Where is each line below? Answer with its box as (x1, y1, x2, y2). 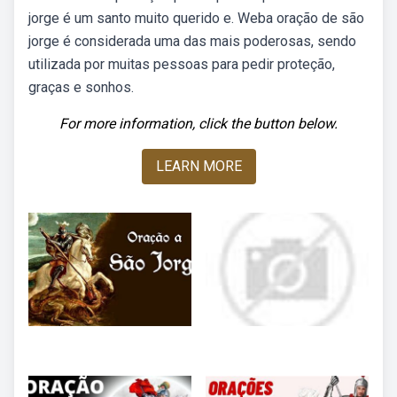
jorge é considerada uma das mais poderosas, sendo (28, 33, 356, 50)
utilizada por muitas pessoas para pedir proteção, (28, 56, 335, 73)
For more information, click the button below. (59, 115, 338, 132)
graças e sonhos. (28, 79, 134, 96)
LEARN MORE (155, 158, 242, 175)
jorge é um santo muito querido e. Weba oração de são (28, 10, 364, 27)
